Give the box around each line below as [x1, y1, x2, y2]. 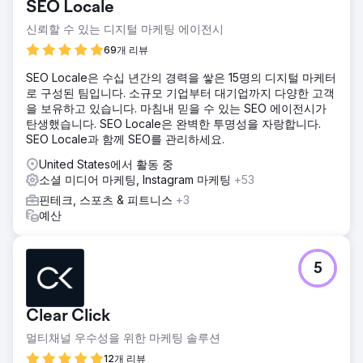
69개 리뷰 [104, 43, 148, 56]
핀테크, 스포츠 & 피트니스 [39, 192, 176, 207]
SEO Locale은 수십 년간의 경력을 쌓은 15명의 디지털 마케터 [26, 70, 336, 84]
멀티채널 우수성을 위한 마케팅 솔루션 [26, 330, 220, 344]
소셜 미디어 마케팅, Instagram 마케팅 [39, 172, 234, 186]
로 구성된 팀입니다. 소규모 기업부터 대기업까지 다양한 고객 [26, 85, 335, 100]
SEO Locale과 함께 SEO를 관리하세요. [26, 131, 224, 146]
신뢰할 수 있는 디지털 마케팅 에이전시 [26, 21, 224, 36]
